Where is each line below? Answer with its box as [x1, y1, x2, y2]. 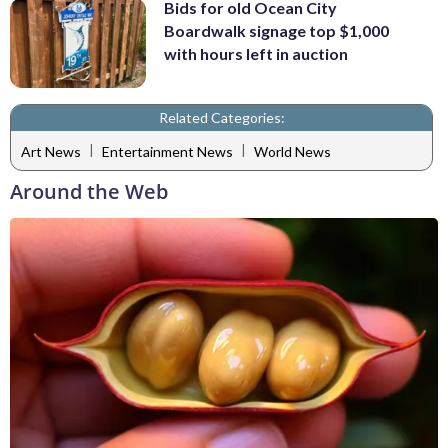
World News [254, 142, 331, 160]
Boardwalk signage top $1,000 [164, 20, 389, 40]
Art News [21, 142, 81, 160]
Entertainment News [102, 142, 233, 160]
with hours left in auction [164, 43, 348, 63]
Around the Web [10, 178, 168, 206]
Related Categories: [158, 109, 285, 127]
